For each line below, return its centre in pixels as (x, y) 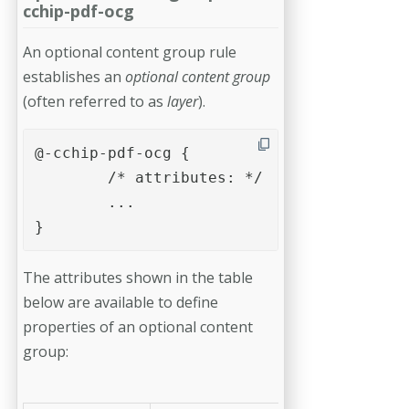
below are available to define (121, 303)
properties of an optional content (138, 327)
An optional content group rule (130, 52)
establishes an (74, 77)
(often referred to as (95, 102)
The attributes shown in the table (138, 278)
